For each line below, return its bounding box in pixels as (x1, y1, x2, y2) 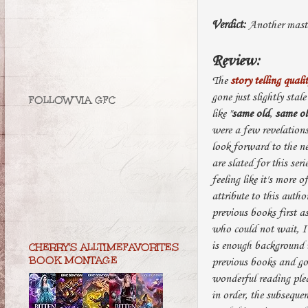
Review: (212, 52, 260, 70)
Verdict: (212, 18, 246, 32)
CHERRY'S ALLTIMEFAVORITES (29, 241, 179, 254)
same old (232, 107, 269, 120)
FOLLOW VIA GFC (29, 93, 115, 107)
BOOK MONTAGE (29, 254, 118, 267)
